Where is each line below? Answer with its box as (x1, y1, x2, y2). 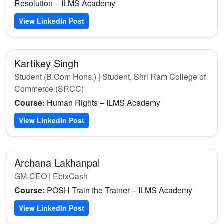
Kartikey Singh (14, 56, 79, 71)
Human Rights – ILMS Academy (45, 97, 160, 109)
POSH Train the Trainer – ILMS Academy (45, 184, 192, 196)
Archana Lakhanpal (14, 155, 100, 170)
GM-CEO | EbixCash (14, 170, 88, 182)
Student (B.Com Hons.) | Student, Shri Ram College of (14, 71, 206, 83)
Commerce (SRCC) (14, 83, 84, 95)
